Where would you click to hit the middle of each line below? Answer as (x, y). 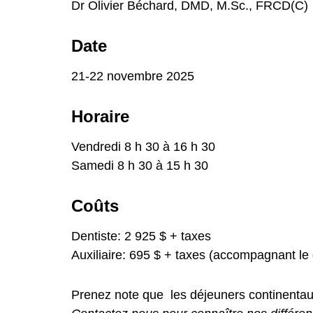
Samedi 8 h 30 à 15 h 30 (140, 166)
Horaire (100, 117)
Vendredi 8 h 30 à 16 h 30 (143, 147)
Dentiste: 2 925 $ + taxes (141, 236)
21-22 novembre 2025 (133, 77)
